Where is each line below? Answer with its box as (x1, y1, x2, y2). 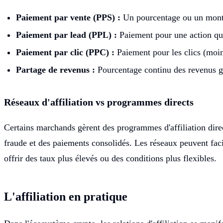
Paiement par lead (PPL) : (16, 29, 117, 40)
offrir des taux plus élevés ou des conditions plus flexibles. (4, 153, 217, 163)
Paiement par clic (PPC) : (16, 47, 114, 57)
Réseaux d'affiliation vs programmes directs (4, 96, 194, 108)
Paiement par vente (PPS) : (16, 12, 120, 22)
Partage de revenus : (16, 64, 95, 75)
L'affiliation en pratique (4, 190, 127, 203)
